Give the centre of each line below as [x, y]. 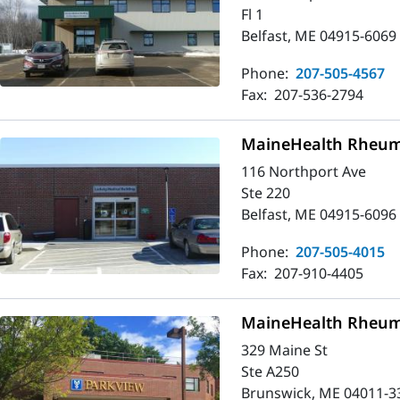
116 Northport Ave [303, 171]
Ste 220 [265, 192]
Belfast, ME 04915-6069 [318, 35]
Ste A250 [270, 371]
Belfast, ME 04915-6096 [318, 214]
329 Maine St [284, 350]
